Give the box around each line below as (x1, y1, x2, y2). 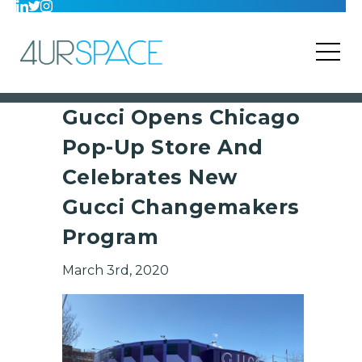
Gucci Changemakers (61, 195, 300, 219)
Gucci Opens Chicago (61, 105, 300, 129)
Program (61, 225, 158, 249)
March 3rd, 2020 (61, 263, 169, 278)
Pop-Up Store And (61, 135, 263, 159)
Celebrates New (61, 165, 238, 189)
